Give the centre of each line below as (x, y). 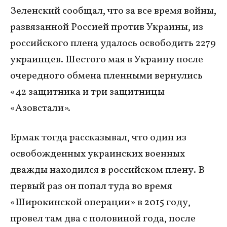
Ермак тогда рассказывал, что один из (98, 138)
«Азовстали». (40, 109)
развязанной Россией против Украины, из (107, 28)
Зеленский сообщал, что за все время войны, (113, 11)
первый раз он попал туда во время (91, 187)
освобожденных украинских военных (98, 154)
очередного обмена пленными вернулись (106, 76)
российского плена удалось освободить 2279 (113, 44)
